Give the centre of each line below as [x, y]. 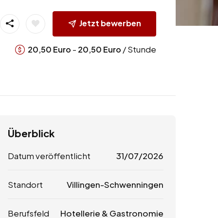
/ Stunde [138, 49]
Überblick [31, 133]
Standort [25, 185]
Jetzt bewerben [110, 23]
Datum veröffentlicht [49, 156]
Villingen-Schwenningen [115, 185]
